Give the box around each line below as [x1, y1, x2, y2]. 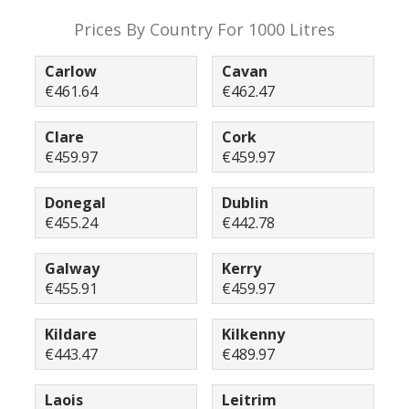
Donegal [45, 193, 106, 213]
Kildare [45, 324, 97, 344]
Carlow [45, 61, 97, 81]
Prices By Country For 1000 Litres [74, 18, 335, 40]
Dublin [222, 193, 268, 213]
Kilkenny [222, 324, 285, 344]
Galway [45, 258, 100, 278]
